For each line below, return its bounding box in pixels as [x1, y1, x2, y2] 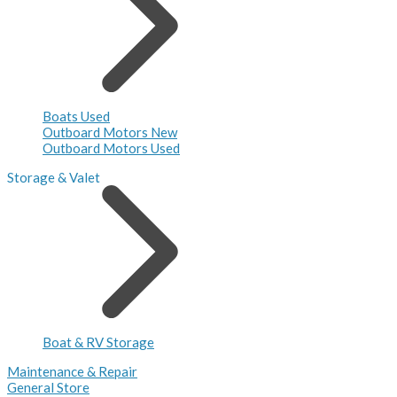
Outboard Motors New [43, 123, 177, 140]
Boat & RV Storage [43, 333, 154, 350]
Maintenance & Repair [7, 362, 137, 379]
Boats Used [43, 107, 110, 124]
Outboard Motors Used [43, 139, 180, 156]
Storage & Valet [7, 168, 100, 185]
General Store [7, 378, 90, 395]
